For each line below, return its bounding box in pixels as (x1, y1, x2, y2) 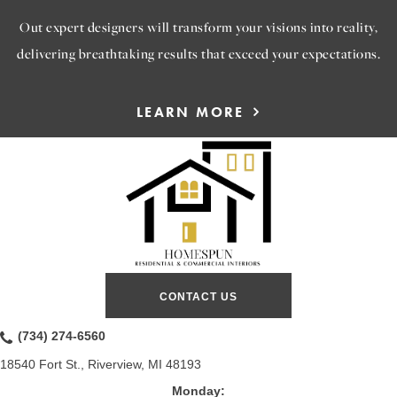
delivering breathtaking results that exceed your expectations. (17, 43, 380, 62)
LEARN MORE (136, 102, 245, 121)
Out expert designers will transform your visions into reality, (19, 17, 378, 35)
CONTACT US (160, 291, 237, 304)
